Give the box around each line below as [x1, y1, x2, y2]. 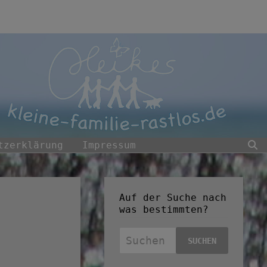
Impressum [82, 139, 136, 151]
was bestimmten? [119, 204, 209, 216]
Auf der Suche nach [119, 192, 226, 204]
